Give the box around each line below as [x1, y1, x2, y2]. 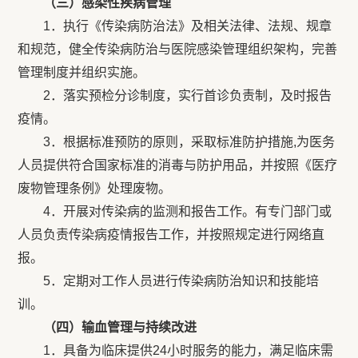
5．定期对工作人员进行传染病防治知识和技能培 [18, 274, 320, 288]
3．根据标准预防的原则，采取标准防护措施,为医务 [18, 135, 336, 149]
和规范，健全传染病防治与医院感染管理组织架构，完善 [18, 42, 338, 56]
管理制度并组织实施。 [18, 66, 146, 79]
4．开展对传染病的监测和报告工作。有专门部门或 [18, 205, 332, 218]
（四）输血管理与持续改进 [43, 320, 197, 334]
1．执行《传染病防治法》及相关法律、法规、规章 [43, 19, 332, 33]
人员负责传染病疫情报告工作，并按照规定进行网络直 [18, 228, 325, 241]
